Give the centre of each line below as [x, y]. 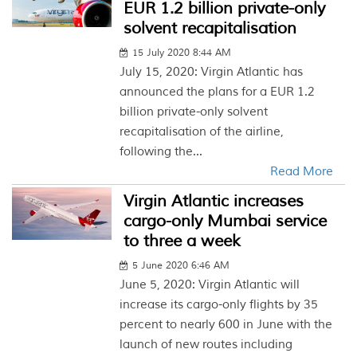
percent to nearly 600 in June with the [226, 325]
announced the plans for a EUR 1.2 [218, 92]
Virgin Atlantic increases [214, 201]
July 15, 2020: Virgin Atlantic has [212, 72]
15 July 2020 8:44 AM [182, 53]
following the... [161, 152]
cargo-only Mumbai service [226, 221]
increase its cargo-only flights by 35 [219, 305]
